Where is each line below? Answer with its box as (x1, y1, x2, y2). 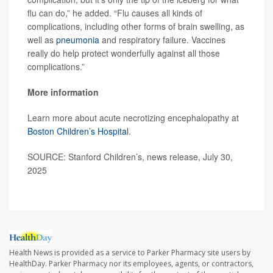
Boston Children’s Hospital (27, 125, 129, 138)
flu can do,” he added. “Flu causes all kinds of (27, 7, 202, 19)
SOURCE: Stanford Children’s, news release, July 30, (27, 151, 233, 163)
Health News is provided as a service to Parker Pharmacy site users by (9, 247, 250, 258)
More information (27, 86, 99, 99)
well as (27, 34, 56, 46)
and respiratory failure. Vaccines (99, 34, 225, 46)
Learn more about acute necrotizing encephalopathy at (27, 112, 239, 124)
